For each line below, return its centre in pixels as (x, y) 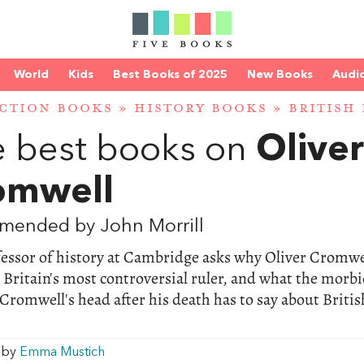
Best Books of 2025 (170, 75)
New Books (280, 75)
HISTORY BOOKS (201, 109)
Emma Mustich (62, 353)
